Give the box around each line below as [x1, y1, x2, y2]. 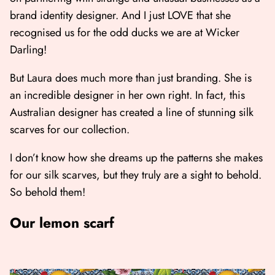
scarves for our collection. [10, 122, 133, 138]
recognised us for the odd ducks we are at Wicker [10, 25, 239, 41]
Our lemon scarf [10, 212, 114, 234]
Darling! [10, 42, 47, 58]
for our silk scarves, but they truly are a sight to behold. [10, 167, 261, 184]
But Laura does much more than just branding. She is [10, 70, 252, 87]
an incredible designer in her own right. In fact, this [10, 87, 245, 104]
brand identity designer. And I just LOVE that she [10, 7, 231, 24]
